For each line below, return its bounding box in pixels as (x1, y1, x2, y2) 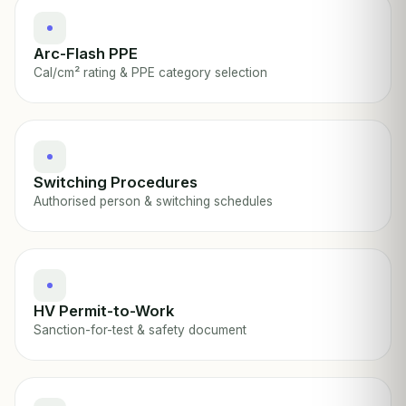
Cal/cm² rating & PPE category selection (34, 65, 267, 80)
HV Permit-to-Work (34, 302, 174, 320)
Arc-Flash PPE (34, 44, 138, 63)
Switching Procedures (34, 173, 198, 191)
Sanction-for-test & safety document (34, 323, 246, 337)
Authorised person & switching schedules (34, 194, 273, 208)
